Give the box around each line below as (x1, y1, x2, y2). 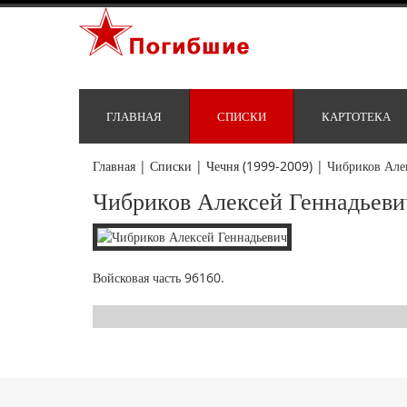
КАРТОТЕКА (322, 108, 391, 125)
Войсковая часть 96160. (93, 269, 224, 287)
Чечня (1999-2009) (206, 157, 313, 175)
